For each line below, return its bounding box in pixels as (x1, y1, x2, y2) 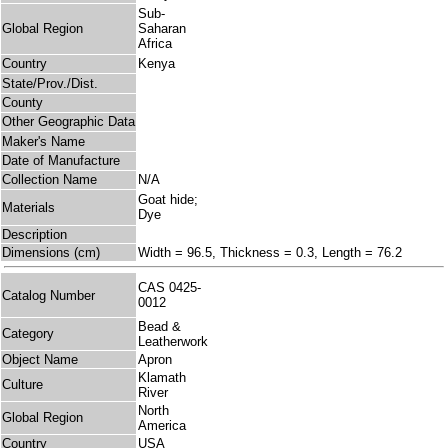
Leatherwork (138, 334, 208, 350)
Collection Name (2, 172, 97, 188)
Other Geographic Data (2, 114, 135, 130)
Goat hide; (138, 192, 198, 208)
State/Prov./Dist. (2, 76, 98, 92)
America (138, 418, 186, 434)
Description (2, 227, 67, 243)
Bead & (138, 319, 181, 335)
